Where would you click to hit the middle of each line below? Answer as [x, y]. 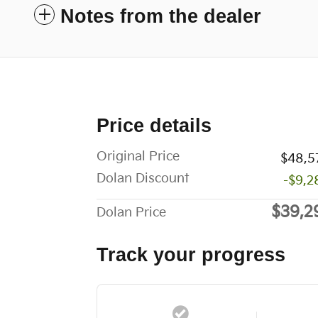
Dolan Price [131, 212]
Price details [154, 125]
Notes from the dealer [161, 16]
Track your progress [191, 254]
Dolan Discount [143, 178]
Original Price [138, 156]
